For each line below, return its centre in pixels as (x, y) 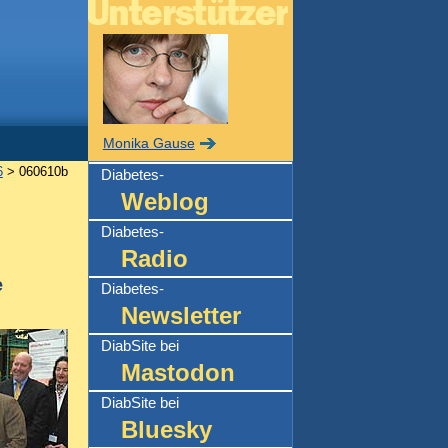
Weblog (164, 201)
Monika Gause (148, 143)
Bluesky (166, 429)
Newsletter (180, 315)
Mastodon (177, 372)
